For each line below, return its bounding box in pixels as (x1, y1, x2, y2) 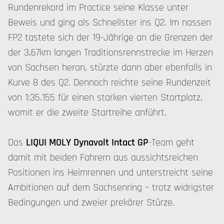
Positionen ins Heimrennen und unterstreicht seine (8, 166, 213, 179)
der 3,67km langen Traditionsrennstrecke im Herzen (8, 46, 213, 59)
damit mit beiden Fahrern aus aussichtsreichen (8, 151, 198, 164)
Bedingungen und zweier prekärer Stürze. (8, 196, 174, 209)
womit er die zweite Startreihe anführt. (8, 106, 166, 119)
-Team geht (148, 136, 194, 149)
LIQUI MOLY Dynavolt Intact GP (26, 136, 148, 149)
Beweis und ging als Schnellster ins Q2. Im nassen (8, 16, 211, 29)
